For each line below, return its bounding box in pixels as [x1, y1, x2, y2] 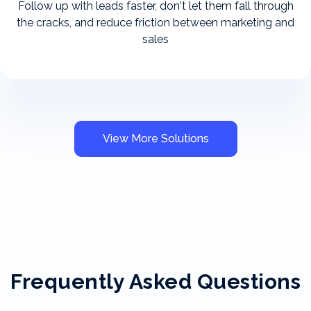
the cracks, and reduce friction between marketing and [17, 15, 294, 29]
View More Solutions [102, 131, 209, 145]
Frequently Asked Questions [10, 269, 301, 294]
